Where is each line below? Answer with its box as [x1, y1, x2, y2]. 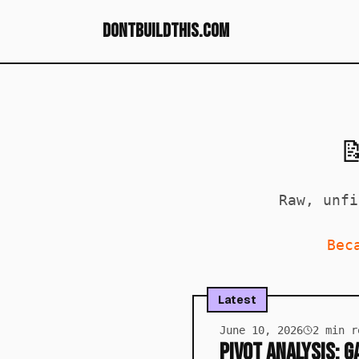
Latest [218, 293, 256, 306]
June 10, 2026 [220, 324, 303, 337]
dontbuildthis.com [103, 19, 229, 42]
